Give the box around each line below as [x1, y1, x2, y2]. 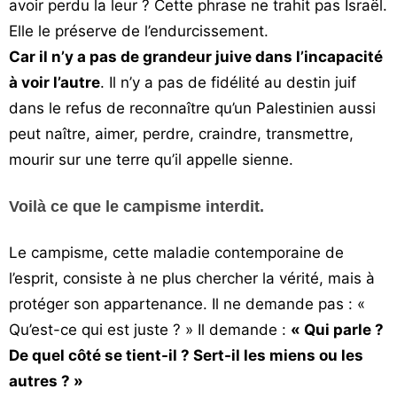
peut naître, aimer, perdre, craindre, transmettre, [9, 125, 354, 143]
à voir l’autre [9, 74, 100, 91]
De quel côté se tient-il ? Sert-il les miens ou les [9, 346, 363, 364]
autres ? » [9, 372, 83, 390]
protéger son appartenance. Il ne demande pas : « [9, 295, 365, 313]
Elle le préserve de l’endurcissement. [9, 22, 269, 40]
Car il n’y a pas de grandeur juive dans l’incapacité [9, 48, 383, 66]
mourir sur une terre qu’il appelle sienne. [9, 151, 293, 168]
